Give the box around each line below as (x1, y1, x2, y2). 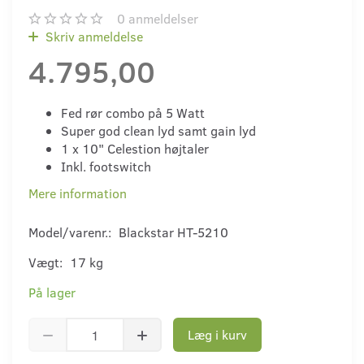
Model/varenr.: (28, 223, 115, 241)
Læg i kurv (188, 326, 247, 344)
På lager (28, 284, 76, 301)
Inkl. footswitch (61, 158, 151, 175)
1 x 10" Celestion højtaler (61, 140, 209, 158)
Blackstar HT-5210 (119, 223, 228, 241)
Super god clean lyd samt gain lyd (61, 122, 256, 140)
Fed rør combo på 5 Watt (61, 104, 205, 122)
